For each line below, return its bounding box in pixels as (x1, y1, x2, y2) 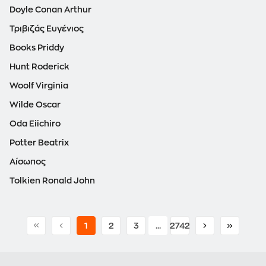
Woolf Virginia (9, 81, 68, 90)
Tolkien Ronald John (9, 176, 95, 185)
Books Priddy (9, 43, 64, 52)
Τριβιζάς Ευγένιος (9, 24, 84, 33)
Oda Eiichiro (9, 119, 61, 128)
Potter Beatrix (9, 138, 69, 147)
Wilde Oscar (9, 100, 61, 109)
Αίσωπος (9, 157, 46, 166)
